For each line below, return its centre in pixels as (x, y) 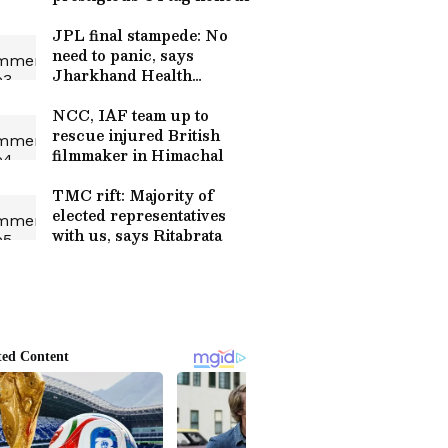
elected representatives (139, 215)
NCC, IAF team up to (130, 115)
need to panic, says (123, 55)
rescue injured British (136, 135)
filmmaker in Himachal (138, 155)
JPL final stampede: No (140, 35)
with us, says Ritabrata (137, 235)
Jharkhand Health (122, 75)
